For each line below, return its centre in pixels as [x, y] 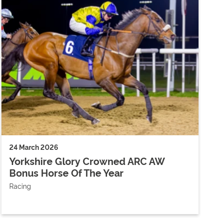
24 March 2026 [34, 147]
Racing [20, 185]
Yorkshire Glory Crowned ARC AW [87, 160]
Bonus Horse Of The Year [66, 172]
